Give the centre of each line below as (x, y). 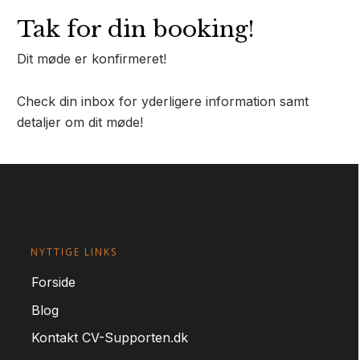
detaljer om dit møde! (80, 123)
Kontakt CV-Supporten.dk (110, 338)
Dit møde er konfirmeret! (92, 59)
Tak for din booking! (136, 30)
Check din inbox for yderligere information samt (163, 102)
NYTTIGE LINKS (74, 252)
